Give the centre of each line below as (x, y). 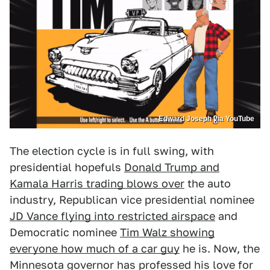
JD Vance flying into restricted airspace (112, 216)
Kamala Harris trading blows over (97, 184)
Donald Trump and (172, 168)
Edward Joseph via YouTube (206, 119)
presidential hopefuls (67, 168)
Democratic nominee (65, 233)
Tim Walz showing (167, 233)
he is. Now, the (220, 249)
